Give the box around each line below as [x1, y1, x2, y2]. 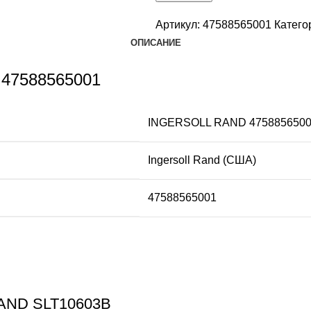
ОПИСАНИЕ [130, 37, 181, 49]
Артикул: [155, 19, 203, 31]
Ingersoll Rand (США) [148, 154, 256, 167]
